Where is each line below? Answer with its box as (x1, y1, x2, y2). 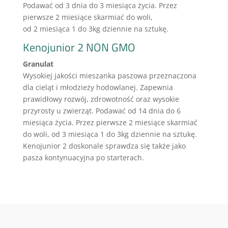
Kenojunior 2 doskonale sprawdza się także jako (22, 141, 186, 151)
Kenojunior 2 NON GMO (22, 39, 135, 56)
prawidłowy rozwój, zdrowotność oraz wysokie (22, 94, 179, 104)
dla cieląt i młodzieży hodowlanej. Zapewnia (22, 82, 173, 92)
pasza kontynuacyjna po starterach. (22, 153, 144, 162)
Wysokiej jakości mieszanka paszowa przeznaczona (22, 71, 196, 80)
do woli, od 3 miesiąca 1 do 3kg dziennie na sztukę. (22, 129, 197, 139)
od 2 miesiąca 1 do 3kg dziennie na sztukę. (22, 24, 168, 34)
